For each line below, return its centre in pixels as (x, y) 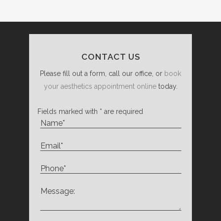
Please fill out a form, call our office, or (102, 73)
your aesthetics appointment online (100, 86)
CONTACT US (110, 56)
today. (167, 86)
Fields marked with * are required (90, 111)
